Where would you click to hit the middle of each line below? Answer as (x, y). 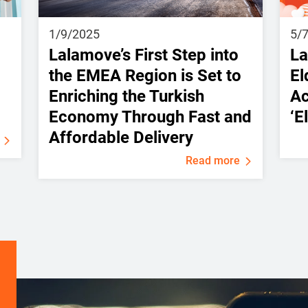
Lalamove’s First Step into (143, 55)
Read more (213, 160)
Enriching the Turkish (126, 96)
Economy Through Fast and (150, 117)
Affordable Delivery (121, 137)
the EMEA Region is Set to (145, 75)
